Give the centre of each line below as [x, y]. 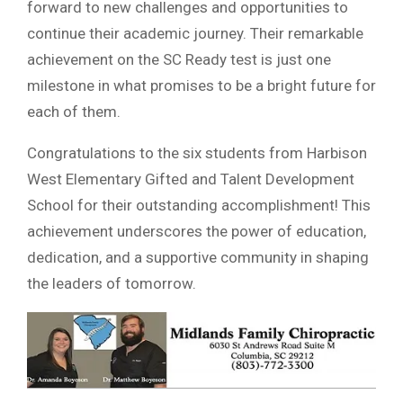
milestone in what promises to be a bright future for [201, 86]
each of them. [74, 112]
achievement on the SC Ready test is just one [179, 60]
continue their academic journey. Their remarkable [195, 34]
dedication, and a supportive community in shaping [198, 258]
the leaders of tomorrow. [112, 284]
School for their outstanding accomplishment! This [199, 206]
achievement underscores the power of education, [197, 232]
